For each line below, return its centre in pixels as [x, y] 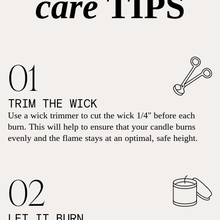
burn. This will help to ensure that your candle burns [102, 127]
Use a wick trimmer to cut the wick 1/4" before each [101, 116]
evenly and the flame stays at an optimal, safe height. [103, 138]
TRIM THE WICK [53, 103]
